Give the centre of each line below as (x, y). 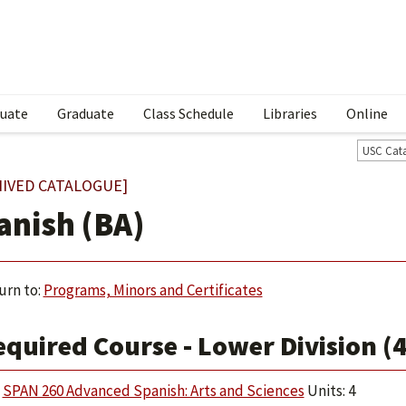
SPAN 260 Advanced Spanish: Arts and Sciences (153, 391)
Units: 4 (329, 391)
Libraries (290, 113)
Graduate (86, 113)
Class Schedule (188, 113)
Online (367, 113)
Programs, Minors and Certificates (153, 290)
